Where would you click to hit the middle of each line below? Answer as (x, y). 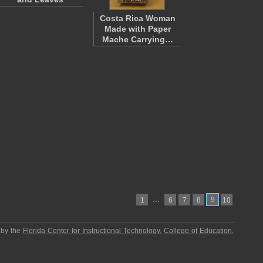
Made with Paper (137, 29)
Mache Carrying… (137, 39)
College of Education (198, 231)
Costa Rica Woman (137, 18)
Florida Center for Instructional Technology (91, 231)
